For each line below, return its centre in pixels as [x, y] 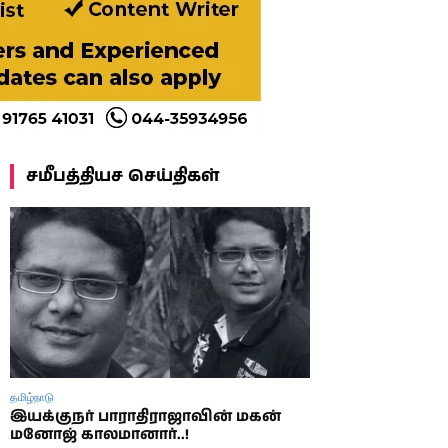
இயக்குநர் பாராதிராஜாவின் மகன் [145, 416]
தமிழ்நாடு [32, 396]
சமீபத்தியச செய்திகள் [122, 176]
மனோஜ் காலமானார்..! [99, 434]
